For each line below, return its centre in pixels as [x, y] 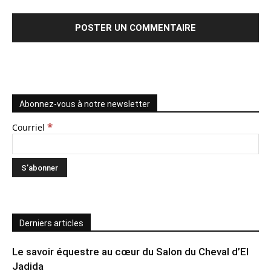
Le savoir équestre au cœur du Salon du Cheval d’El [130, 252]
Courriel [30, 128]
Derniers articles [51, 224]
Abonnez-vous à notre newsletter [85, 104]
